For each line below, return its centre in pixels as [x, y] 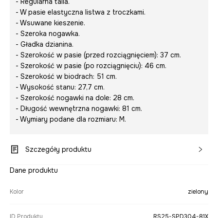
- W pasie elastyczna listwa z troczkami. [81, 12]
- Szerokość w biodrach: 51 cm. [66, 77]
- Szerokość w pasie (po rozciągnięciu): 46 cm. [91, 66]
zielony [198, 192]
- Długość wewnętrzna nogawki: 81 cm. [79, 109]
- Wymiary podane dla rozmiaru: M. [71, 119]
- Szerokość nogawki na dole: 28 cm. [75, 98]
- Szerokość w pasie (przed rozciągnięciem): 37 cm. [98, 55]
